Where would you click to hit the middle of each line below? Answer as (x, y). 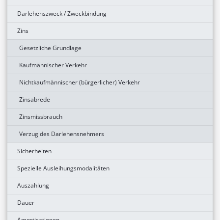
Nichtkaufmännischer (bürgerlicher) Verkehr (80, 82)
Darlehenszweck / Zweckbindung (62, 13)
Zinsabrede (35, 99)
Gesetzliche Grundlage (50, 48)
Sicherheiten (34, 151)
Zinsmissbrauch (41, 116)
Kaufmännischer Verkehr (53, 65)
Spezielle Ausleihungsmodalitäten (63, 168)
